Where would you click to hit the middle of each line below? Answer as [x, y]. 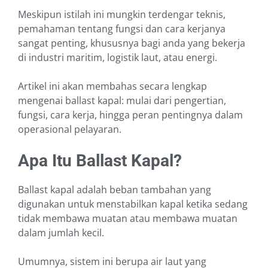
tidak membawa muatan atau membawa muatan [128, 219]
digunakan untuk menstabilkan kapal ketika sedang [133, 204]
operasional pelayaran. [70, 130]
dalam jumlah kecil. [61, 233]
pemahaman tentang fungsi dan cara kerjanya [122, 29]
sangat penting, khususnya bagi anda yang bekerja [132, 43]
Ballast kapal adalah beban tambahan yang [115, 190]
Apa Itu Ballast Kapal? [100, 161]
